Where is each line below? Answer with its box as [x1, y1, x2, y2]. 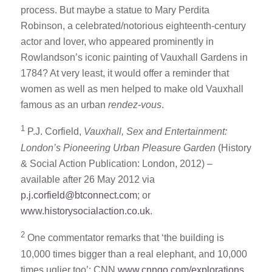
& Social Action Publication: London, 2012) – [20, 158, 212, 169]
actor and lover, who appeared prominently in [20, 36, 214, 47]
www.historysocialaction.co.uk [20, 205, 150, 216]
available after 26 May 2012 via [20, 174, 155, 185]
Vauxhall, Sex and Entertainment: [83, 126, 227, 137]
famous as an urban [20, 99, 108, 110]
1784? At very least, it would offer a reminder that [20, 67, 229, 78]
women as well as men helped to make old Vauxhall [20, 83, 243, 94]
